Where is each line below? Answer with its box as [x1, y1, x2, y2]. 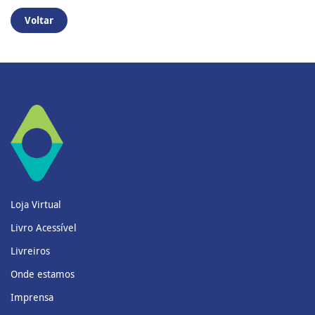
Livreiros [11, 243, 50, 257]
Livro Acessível [11, 220, 77, 234]
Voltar [25, 13, 53, 27]
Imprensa [11, 290, 53, 304]
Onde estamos [11, 266, 75, 281]
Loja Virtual [11, 197, 61, 211]
